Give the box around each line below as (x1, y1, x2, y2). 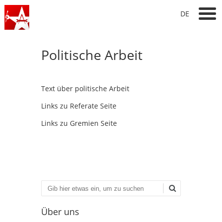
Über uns (41, 206, 79, 218)
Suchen (41, 186, 66, 195)
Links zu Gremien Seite (41, 118, 117, 128)
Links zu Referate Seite (41, 101, 116, 111)
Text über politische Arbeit (41, 84, 129, 93)
